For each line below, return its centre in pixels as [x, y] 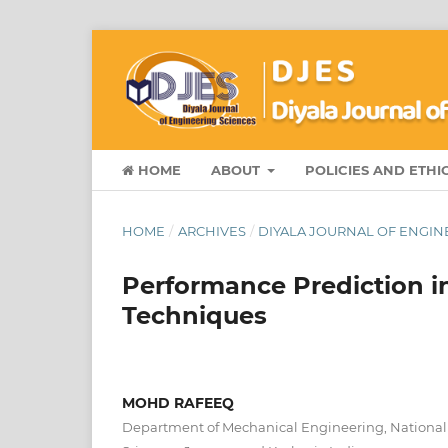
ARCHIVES [211, 230]
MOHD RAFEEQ [178, 402]
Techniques [194, 315]
